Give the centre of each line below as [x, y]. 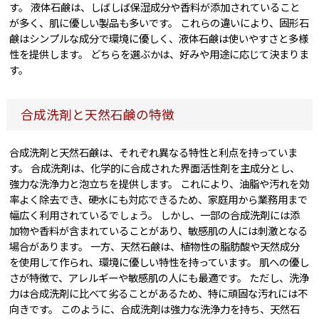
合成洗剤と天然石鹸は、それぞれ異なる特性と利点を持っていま [154, 152]
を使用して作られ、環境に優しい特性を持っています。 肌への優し [159, 262]
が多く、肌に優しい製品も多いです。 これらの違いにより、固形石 [159, 23]
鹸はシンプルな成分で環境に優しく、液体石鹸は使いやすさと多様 [159, 38]
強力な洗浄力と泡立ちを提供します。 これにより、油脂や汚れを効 [159, 184]
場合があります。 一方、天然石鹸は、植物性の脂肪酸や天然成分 [155, 246]
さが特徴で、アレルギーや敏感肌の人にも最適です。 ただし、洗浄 [159, 278]
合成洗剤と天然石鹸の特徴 [97, 115]
